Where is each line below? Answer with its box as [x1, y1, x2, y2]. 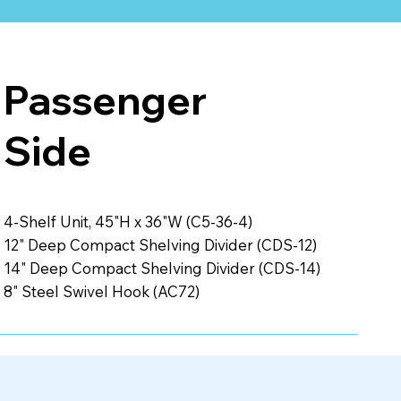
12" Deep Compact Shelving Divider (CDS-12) [3, 235, 317, 254]
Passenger [3, 74, 207, 124]
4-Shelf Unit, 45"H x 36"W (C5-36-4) [3, 211, 252, 231]
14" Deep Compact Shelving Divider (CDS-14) [3, 258, 320, 277]
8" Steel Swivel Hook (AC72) [3, 281, 200, 301]
